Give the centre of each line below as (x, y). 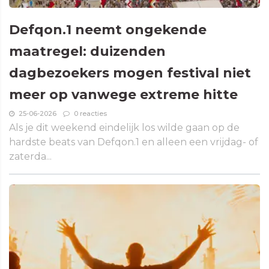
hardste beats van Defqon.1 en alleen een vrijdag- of (134, 142)
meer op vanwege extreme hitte (123, 95)
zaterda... (30, 157)
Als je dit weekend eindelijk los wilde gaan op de (124, 128)
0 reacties (90, 114)
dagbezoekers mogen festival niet (130, 73)
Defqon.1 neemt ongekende (108, 30)
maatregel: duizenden (87, 52)
